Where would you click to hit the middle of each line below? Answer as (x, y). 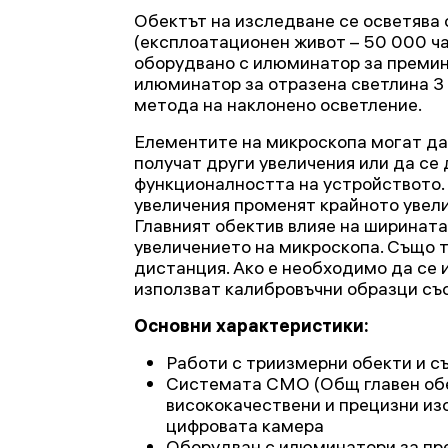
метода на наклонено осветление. (278, 104)
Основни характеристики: (251, 325)
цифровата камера (245, 425)
